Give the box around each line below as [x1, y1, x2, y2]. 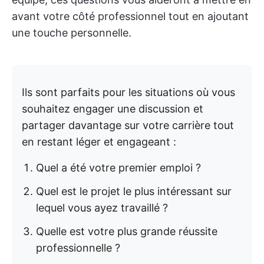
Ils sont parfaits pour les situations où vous [22, 86, 235, 98]
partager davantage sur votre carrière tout [22, 119, 234, 131]
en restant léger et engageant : [22, 136, 176, 148]
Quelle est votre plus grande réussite [36, 225, 217, 237]
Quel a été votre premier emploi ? [36, 161, 201, 174]
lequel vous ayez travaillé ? [36, 202, 168, 214]
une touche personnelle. [12, 27, 131, 39]
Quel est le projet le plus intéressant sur [36, 185, 232, 197]
